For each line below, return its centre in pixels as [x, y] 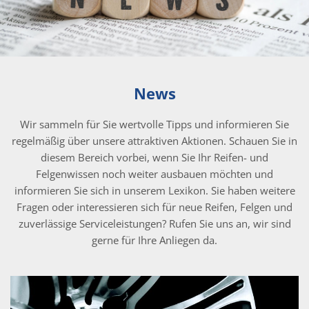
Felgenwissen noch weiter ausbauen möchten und [154, 173]
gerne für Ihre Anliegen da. [154, 240]
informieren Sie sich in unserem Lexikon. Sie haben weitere [154, 190]
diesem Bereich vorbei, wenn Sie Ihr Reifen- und [154, 157]
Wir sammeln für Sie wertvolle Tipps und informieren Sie [154, 124]
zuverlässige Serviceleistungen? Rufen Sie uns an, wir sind [154, 223]
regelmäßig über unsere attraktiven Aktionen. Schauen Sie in [154, 140]
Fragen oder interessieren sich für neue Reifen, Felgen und [154, 207]
